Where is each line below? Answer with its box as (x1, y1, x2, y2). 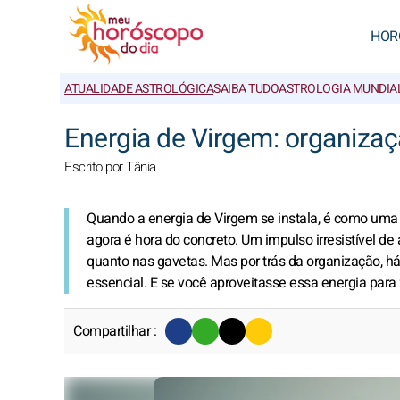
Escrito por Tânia (64, 157, 156, 177)
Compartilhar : (73, 321, 156, 342)
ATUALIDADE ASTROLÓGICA (64, 79, 213, 98)
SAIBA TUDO (213, 79, 279, 98)
